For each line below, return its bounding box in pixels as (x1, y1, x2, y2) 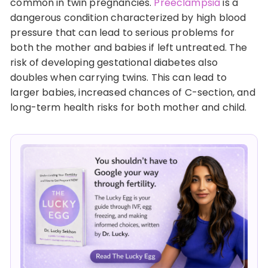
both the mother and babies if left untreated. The (10, 41, 248, 54)
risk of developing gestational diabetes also (10, 56, 218, 69)
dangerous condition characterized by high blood (10, 11, 246, 25)
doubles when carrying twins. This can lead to (10, 71, 227, 84)
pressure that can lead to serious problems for (10, 26, 235, 39)
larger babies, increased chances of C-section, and (10, 86, 255, 99)
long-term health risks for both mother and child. (10, 100, 247, 114)
